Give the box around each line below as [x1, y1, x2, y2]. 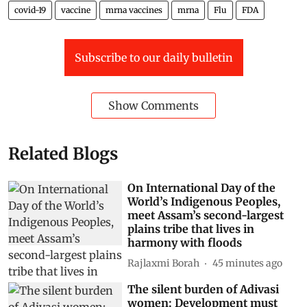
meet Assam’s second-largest [127, 208, 284, 223]
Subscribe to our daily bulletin [74, 51, 233, 65]
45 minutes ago [212, 256, 283, 269]
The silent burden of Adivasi [127, 282, 280, 297]
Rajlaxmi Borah [127, 256, 200, 269]
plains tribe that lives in [127, 222, 255, 236]
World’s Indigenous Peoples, [127, 195, 281, 209]
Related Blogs [8, 143, 118, 165]
